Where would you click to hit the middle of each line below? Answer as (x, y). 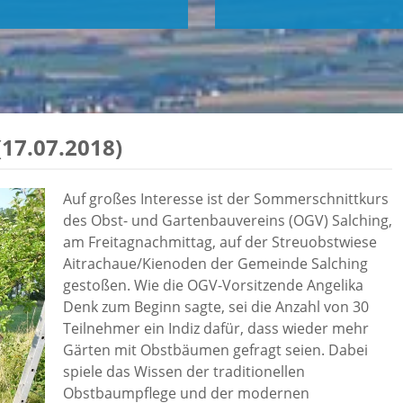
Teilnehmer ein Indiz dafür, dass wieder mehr (216, 328)
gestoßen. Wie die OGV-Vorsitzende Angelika (213, 285)
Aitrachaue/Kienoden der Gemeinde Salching (215, 264)
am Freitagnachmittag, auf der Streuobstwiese (220, 242)
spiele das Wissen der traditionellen (184, 372)
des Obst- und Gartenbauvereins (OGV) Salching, (228, 220)
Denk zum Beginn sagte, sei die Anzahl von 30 (216, 307)
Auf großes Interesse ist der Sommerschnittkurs (226, 199)
